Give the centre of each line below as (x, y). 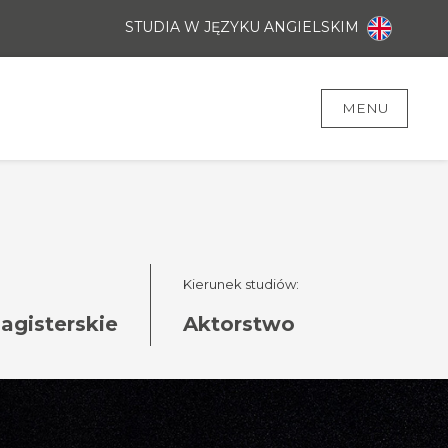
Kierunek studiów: (241, 284)
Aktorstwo (239, 324)
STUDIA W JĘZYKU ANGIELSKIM (243, 27)
